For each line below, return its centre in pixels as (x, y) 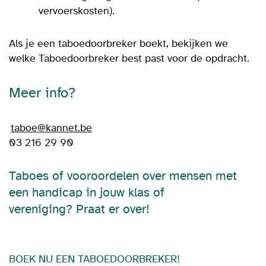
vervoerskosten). (77, 11)
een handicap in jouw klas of (87, 193)
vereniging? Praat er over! (79, 209)
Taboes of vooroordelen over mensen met (123, 176)
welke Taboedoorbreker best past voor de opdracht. (129, 58)
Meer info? (42, 93)
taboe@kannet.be (51, 128)
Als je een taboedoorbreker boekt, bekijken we (118, 43)
